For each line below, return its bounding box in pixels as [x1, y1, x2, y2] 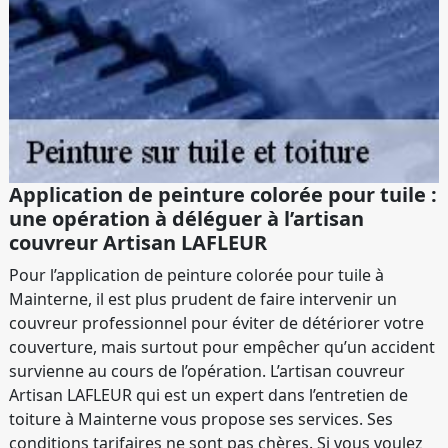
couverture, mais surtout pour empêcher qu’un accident [9, 335, 435, 358]
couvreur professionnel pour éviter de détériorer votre [9, 311, 424, 334]
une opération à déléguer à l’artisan [9, 204, 364, 232]
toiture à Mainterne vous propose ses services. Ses [9, 407, 393, 430]
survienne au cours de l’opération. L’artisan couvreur [9, 359, 405, 382]
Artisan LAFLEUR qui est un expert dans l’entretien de [9, 383, 408, 406]
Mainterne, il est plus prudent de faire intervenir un [9, 287, 397, 310]
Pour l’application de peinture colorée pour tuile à [9, 263, 384, 286]
